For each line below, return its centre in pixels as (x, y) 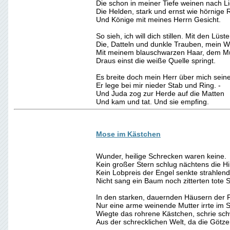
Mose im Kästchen (128, 134)
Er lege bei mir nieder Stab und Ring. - (158, 85)
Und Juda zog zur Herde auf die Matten (160, 93)
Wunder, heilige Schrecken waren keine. (161, 156)
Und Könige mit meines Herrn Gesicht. (158, 20)
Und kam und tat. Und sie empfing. (152, 102)
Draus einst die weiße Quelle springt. (156, 61)
